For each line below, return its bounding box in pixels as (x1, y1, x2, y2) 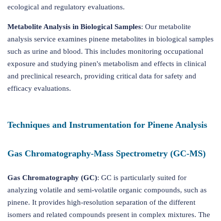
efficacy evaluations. (7, 84, 71, 92)
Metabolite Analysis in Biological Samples (7, 23, 141, 31)
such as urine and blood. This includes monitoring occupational (7, 47, 203, 55)
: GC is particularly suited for (97, 174, 186, 182)
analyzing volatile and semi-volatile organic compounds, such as (7, 186, 207, 194)
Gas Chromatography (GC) (7, 174, 97, 182)
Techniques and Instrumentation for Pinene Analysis (7, 120, 207, 130)
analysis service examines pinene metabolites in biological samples (7, 35, 214, 43)
